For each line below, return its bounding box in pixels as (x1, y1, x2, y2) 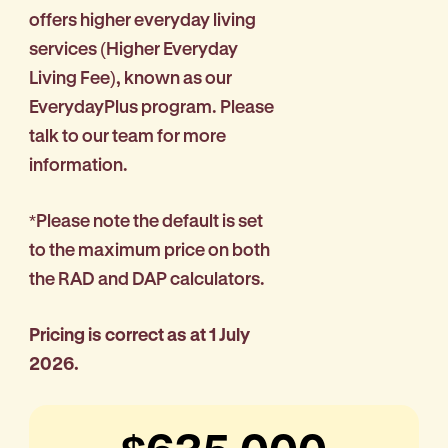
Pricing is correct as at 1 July (29, 324, 250, 345)
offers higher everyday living (29, 9, 256, 30)
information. (29, 154, 128, 175)
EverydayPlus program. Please (29, 96, 274, 117)
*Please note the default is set (29, 210, 263, 231)
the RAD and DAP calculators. (29, 268, 265, 289)
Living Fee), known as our (29, 67, 232, 88)
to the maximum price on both (29, 239, 270, 260)
